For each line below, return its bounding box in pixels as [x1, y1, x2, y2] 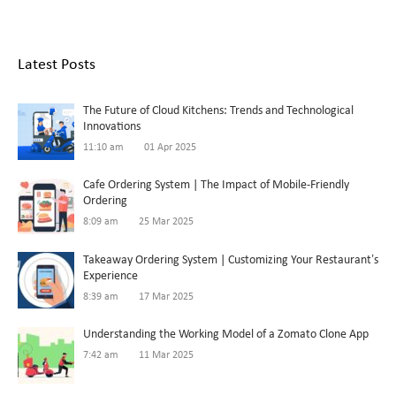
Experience [83, 269, 138, 283]
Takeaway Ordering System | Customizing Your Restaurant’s [83, 253, 378, 267]
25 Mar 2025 [139, 216, 194, 227]
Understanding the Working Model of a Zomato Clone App [83, 327, 369, 341]
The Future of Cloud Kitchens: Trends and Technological [83, 103, 354, 118]
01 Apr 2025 [144, 141, 196, 153]
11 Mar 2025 [139, 349, 194, 361]
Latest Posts [18, 56, 95, 73]
